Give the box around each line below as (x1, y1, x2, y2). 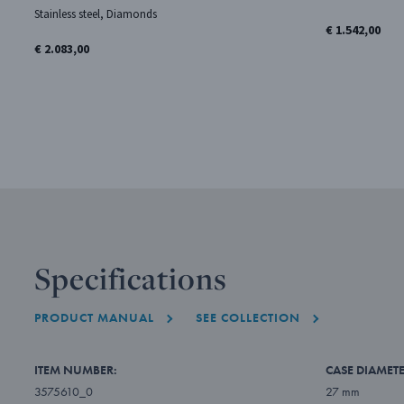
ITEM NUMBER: (33, 361, 117, 378)
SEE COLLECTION (195, 308, 300, 326)
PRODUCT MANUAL (33, 308, 154, 326)
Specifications (33, 257, 227, 298)
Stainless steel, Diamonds (33, 5, 157, 22)
